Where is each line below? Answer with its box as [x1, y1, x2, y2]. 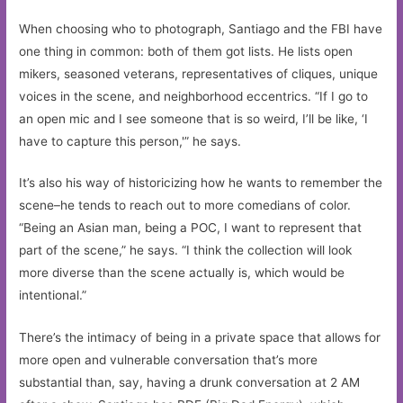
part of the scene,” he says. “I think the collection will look [19, 243, 353, 258]
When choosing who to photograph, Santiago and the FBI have [19, 21, 383, 36]
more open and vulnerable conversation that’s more [19, 353, 318, 368]
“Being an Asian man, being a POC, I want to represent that [19, 220, 363, 236]
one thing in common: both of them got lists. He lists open [19, 43, 354, 58]
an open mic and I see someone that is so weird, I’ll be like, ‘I [19, 111, 369, 126]
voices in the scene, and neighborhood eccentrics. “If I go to [19, 88, 369, 103]
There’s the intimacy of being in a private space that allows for [19, 330, 381, 345]
